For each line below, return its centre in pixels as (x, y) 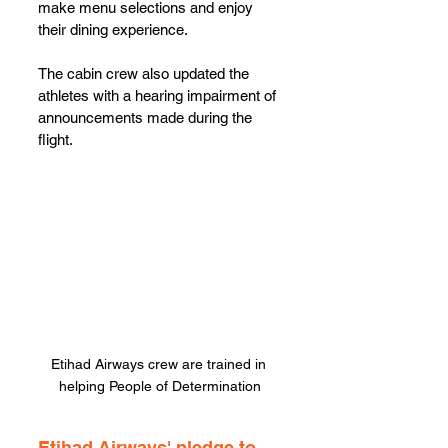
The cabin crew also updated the (145, 73)
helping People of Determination (160, 386)
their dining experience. (114, 29)
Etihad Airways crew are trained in (160, 364)
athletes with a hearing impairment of (159, 95)
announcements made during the (147, 117)
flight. (55, 139)
